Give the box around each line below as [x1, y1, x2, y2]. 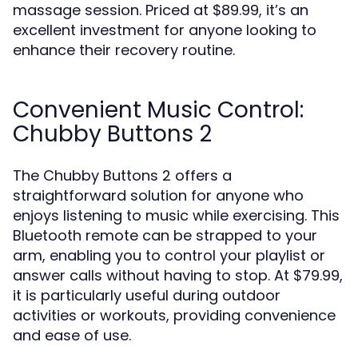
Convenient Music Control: [13, 94, 304, 125]
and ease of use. [13, 325, 131, 345]
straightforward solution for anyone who [13, 185, 304, 205]
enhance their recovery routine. [13, 40, 235, 60]
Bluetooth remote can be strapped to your [13, 225, 317, 245]
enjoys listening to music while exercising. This [13, 205, 340, 225]
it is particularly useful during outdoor [13, 285, 280, 305]
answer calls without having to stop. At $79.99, [13, 265, 343, 285]
